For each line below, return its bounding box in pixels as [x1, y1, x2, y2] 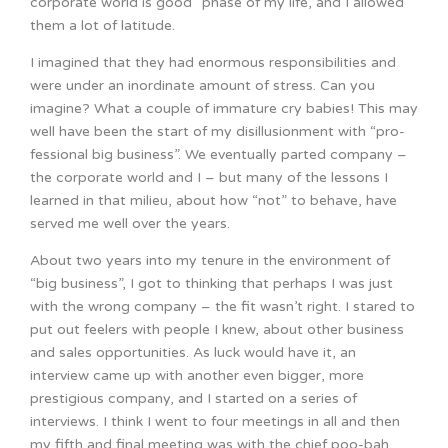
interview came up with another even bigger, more [30, 367, 364, 385]
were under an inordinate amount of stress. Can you [30, 77, 375, 95]
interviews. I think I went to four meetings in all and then [30, 413, 400, 431]
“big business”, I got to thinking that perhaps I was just [30, 275, 393, 293]
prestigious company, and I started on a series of [30, 390, 357, 408]
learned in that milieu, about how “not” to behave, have [30, 192, 397, 210]
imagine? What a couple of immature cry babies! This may [30, 100, 418, 118]
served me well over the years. [30, 215, 230, 233]
